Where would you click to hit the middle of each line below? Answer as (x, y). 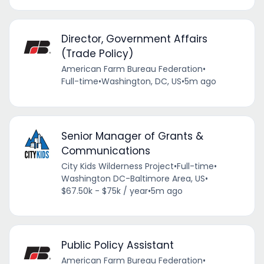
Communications (105, 151)
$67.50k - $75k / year (104, 191)
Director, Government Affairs (134, 39)
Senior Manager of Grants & (132, 136)
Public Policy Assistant (117, 245)
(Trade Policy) (97, 54)
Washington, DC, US (141, 82)
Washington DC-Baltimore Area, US (133, 178)
